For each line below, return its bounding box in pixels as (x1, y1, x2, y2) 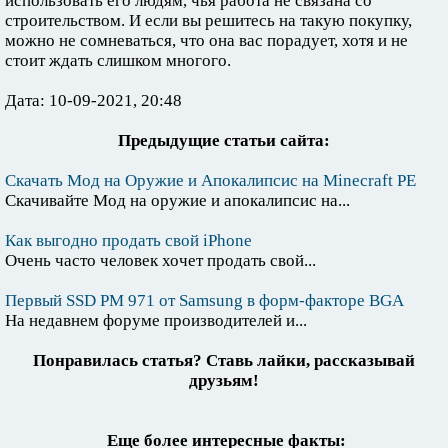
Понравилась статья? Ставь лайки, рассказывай (33, 351, 415, 371)
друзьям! (189, 371, 259, 391)
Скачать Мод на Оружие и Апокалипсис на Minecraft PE (5, 171, 416, 191)
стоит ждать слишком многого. (5, 51, 231, 71)
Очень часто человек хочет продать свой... (5, 251, 316, 271)
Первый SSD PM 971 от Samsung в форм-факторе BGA (5, 291, 404, 311)
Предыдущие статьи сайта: (118, 131, 330, 151)
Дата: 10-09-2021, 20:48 (5, 91, 182, 111)
